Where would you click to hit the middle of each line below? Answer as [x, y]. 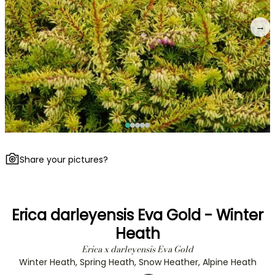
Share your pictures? [64, 159]
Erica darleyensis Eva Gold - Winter [137, 215]
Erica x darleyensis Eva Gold [137, 249]
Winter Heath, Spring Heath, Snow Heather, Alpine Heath [137, 262]
